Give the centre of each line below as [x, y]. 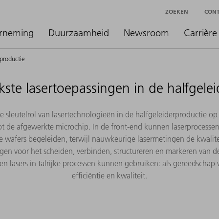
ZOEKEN [177, 11]
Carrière [200, 33]
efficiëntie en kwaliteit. [109, 175]
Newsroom [146, 33]
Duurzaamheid [79, 33]
